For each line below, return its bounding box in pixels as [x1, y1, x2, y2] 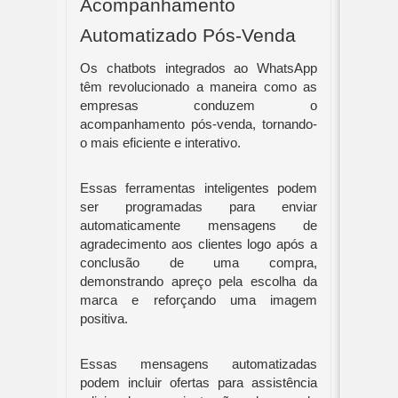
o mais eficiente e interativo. [80, 136, 244, 150]
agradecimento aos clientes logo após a [80, 237, 317, 251]
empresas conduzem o [80, 99, 317, 113]
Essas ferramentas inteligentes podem [80, 181, 317, 195]
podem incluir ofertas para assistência [80, 376, 317, 390]
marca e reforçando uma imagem [80, 293, 317, 307]
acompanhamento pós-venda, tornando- [80, 117, 317, 131]
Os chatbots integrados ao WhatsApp [80, 61, 317, 76]
